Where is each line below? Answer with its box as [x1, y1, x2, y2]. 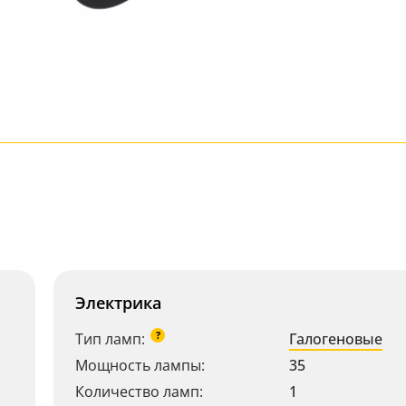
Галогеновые [289, 329, 382, 349]
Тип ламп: [75, 329, 145, 349]
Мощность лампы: [75, 355, 205, 375]
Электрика [75, 292, 161, 314]
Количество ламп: [75, 382, 203, 401]
